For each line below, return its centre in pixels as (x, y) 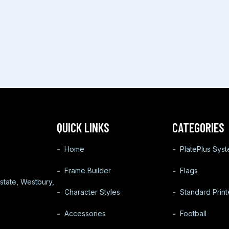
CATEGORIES (198, 127)
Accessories (85, 213)
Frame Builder (88, 170)
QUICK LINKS (83, 127)
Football (193, 213)
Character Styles (93, 192)
